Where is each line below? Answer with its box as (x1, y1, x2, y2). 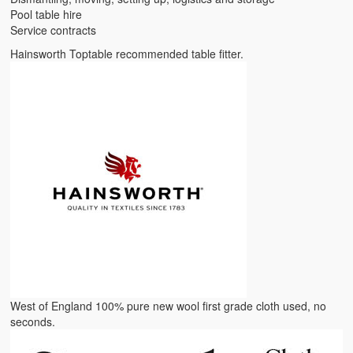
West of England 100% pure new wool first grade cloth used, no (10, 298, 327, 314)
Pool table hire (10, 6, 83, 23)
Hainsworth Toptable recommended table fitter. (10, 46, 244, 62)
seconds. (10, 314, 56, 330)
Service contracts (10, 22, 97, 39)
